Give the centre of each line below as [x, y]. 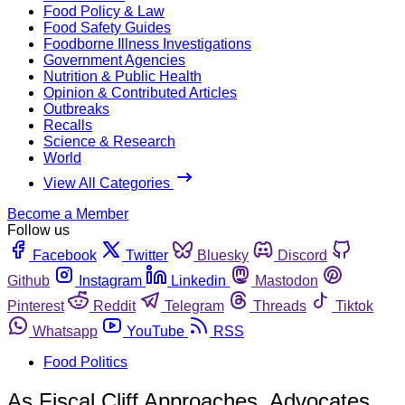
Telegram [194, 306]
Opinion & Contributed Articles [140, 92]
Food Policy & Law [104, 11]
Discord [302, 255]
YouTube [155, 331]
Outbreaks [76, 108]
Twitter [147, 255]
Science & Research [109, 141]
